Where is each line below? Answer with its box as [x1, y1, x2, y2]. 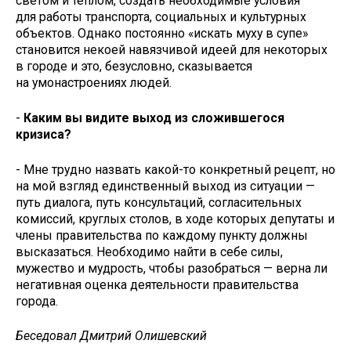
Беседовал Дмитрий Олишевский [16, 328, 207, 344]
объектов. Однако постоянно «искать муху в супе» [16, 26, 308, 42]
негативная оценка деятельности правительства [16, 277, 299, 292]
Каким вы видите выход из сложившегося [24, 110, 284, 125]
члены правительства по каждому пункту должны [16, 227, 308, 243]
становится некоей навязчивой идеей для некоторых [16, 42, 327, 58]
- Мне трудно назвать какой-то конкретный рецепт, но [16, 161, 335, 177]
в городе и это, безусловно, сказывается [16, 59, 252, 74]
